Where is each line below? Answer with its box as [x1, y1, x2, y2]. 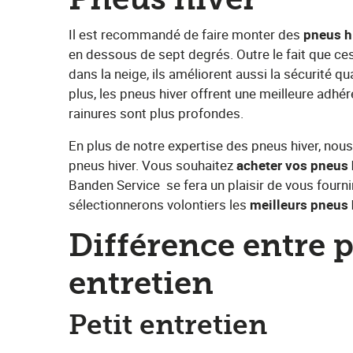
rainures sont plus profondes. [69, 104, 243, 122]
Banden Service [69, 176, 160, 194]
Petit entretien [69, 309, 267, 341]
